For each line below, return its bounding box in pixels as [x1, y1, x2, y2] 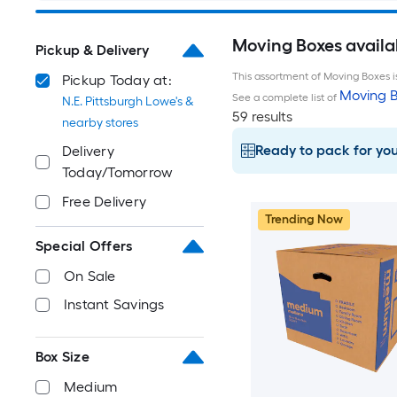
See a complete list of [231, 91, 339, 104]
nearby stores [62, 115, 138, 130]
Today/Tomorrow [62, 164, 174, 181]
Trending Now [264, 212, 343, 227]
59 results [231, 108, 292, 125]
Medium [64, 378, 118, 395]
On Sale [64, 268, 116, 284]
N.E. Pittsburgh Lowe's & [62, 94, 194, 109]
